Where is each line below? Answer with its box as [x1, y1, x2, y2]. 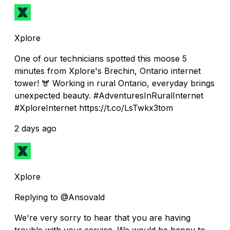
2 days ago [14, 123, 56, 133]
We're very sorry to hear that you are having [14, 212, 190, 223]
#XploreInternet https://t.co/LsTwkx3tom [14, 102, 173, 113]
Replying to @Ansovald [14, 191, 105, 202]
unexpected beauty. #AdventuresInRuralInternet [14, 90, 203, 101]
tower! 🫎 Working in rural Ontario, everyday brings [14, 78, 215, 88]
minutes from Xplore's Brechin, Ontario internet [14, 65, 201, 76]
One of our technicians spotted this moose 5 [14, 53, 187, 64]
